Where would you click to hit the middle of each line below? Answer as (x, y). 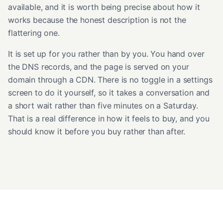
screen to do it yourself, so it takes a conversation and (109, 92)
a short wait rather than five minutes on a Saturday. (103, 105)
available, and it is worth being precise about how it (104, 7)
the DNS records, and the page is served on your (99, 66)
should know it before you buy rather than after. (97, 131)
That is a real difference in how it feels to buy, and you (109, 118)
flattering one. (34, 33)
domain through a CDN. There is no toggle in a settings (110, 79)
